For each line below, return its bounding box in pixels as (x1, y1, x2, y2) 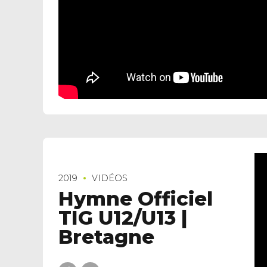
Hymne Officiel (58, 187, 213, 210)
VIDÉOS (92, 173, 128, 184)
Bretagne (58, 225, 154, 249)
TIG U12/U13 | (58, 206, 188, 229)
